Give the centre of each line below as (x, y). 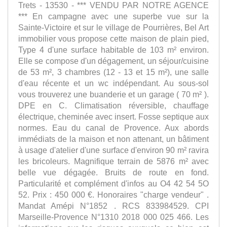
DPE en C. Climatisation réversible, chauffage (113, 105)
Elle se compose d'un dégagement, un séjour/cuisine (113, 61)
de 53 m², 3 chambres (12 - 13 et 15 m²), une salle (113, 72)
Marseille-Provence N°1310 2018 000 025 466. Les (113, 217)
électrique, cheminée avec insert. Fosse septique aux (113, 116)
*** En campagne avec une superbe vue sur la (113, 16)
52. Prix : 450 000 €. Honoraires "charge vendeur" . (113, 194)
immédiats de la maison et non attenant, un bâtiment (113, 139)
